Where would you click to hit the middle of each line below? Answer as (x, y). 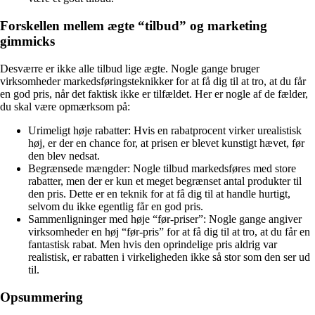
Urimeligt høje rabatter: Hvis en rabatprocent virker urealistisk (165, 130)
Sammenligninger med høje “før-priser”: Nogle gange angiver (165, 219)
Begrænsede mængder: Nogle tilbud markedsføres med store (162, 168)
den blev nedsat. (64, 155)
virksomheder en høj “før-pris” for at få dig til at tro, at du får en (169, 231)
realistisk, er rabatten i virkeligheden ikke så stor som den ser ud (169, 257)
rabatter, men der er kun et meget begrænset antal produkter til (165, 181)
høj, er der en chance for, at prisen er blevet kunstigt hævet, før (166, 143)
